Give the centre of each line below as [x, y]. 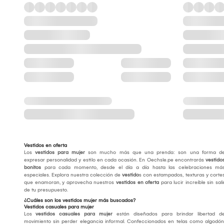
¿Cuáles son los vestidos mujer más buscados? [80, 201]
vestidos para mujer [60, 153]
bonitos [32, 168]
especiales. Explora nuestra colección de [73, 175]
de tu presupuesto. [46, 190]
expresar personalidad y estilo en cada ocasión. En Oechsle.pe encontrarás [115, 160]
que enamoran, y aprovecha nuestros [70, 183]
